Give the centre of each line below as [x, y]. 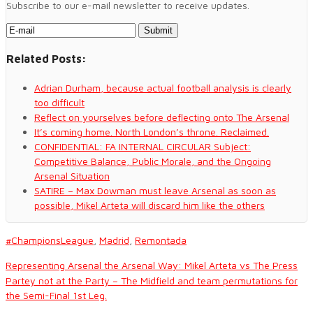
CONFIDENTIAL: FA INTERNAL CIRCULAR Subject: [143, 147]
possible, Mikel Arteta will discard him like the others [150, 205]
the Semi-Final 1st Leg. [56, 296]
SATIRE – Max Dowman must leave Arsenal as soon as [155, 191]
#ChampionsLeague [50, 240]
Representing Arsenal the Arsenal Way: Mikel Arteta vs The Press [152, 265]
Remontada [161, 240]
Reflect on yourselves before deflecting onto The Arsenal [162, 117]
